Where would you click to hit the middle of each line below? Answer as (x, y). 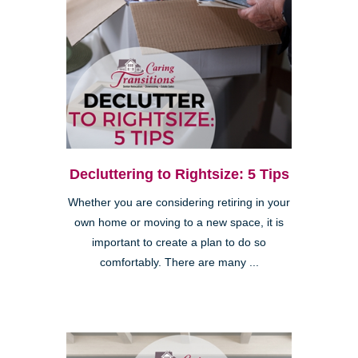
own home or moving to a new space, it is (179, 222)
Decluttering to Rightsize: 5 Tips (179, 174)
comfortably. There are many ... (179, 262)
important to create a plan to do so (179, 242)
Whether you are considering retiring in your (179, 202)
